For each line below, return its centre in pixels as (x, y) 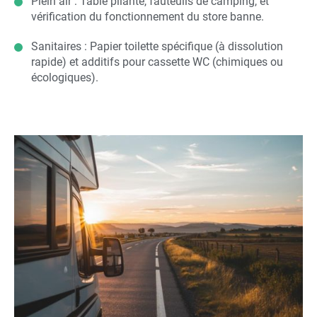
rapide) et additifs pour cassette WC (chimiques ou (157, 62)
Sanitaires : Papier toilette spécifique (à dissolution (157, 46)
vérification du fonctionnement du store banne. (148, 16)
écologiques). (65, 77)
